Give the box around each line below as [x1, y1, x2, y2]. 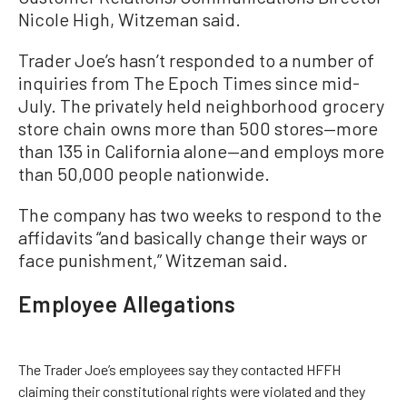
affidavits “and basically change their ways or [18, 226, 367, 248]
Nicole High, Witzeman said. [18, 8, 241, 30]
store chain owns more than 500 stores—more [18, 117, 378, 139]
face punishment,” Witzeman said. [18, 249, 288, 271]
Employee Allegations [18, 291, 236, 317]
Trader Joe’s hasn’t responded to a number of [18, 49, 374, 71]
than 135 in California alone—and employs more [18, 140, 384, 162]
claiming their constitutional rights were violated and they [18, 382, 365, 400]
